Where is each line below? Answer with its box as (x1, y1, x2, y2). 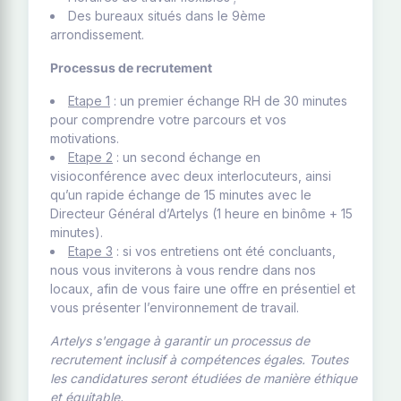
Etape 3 (68, 243, 113, 259)
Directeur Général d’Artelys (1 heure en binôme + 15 (50, 206, 353, 221)
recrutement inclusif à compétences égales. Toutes (50, 352, 348, 367)
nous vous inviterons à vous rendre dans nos (50, 262, 316, 277)
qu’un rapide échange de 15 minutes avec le (50, 187, 311, 202)
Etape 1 (68, 93, 110, 108)
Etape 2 (68, 149, 113, 165)
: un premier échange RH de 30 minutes (110, 93, 347, 108)
